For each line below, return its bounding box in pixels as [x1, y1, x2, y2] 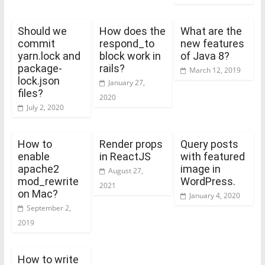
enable [17, 150, 50, 163]
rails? [99, 62, 125, 75]
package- [17, 62, 62, 75]
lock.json [17, 74, 60, 87]
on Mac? [17, 187, 58, 200]
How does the [99, 24, 166, 37]
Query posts [180, 137, 239, 150]
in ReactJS [99, 150, 151, 163]
